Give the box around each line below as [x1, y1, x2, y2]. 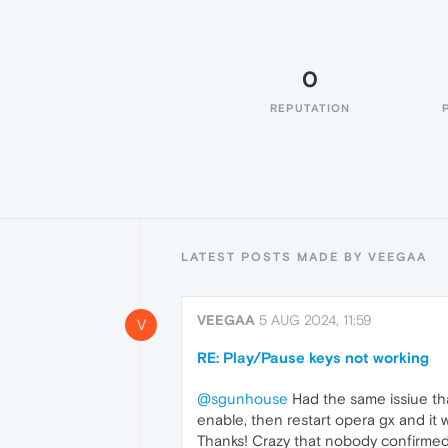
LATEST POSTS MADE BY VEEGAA [181, 250, 427, 264]
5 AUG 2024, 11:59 [259, 312, 372, 328]
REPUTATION [270, 102, 350, 114]
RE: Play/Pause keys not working [197, 349, 429, 366]
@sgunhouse [197, 390, 288, 407]
